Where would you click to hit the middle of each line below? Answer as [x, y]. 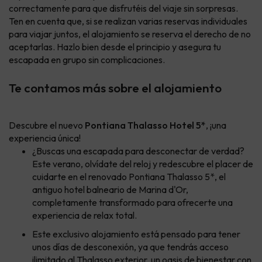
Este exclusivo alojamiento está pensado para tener [136, 234]
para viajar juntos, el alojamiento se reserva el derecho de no [130, 34]
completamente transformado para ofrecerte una [132, 203]
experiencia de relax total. [85, 216]
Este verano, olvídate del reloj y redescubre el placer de [143, 164]
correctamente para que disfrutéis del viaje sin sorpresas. [123, 8]
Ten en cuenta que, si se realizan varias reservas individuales [128, 21]
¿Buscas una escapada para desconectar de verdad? [138, 151]
